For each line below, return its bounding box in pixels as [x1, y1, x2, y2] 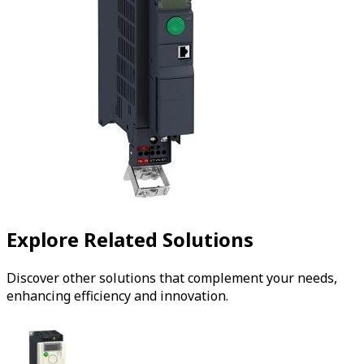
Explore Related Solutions [6, 226, 253, 253]
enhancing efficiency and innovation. [6, 287, 228, 305]
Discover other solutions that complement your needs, [6, 269, 337, 288]
